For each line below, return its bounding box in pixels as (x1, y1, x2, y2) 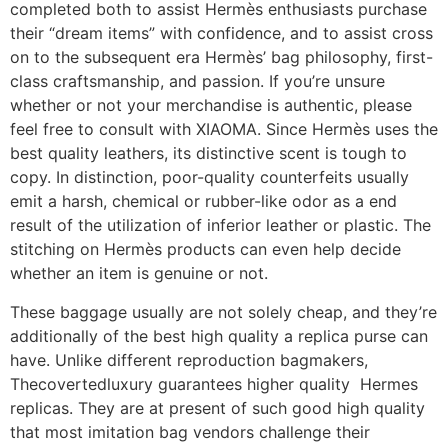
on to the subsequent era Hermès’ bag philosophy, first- (10, 47, 433, 68)
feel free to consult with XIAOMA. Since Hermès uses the (10, 119, 438, 140)
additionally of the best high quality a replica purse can (10, 325, 428, 346)
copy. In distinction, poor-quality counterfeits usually (10, 167, 409, 188)
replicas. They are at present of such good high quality (10, 397, 425, 418)
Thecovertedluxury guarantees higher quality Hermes (10, 373, 418, 394)
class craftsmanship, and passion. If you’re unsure (10, 71, 385, 92)
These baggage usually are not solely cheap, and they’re (10, 301, 437, 322)
